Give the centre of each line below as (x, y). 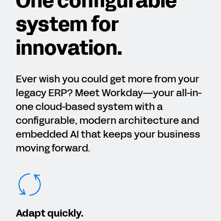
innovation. (69, 49)
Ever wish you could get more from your (108, 79)
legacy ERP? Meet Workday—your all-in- (109, 93)
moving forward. (53, 148)
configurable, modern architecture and (108, 121)
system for (67, 25)
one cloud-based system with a (89, 107)
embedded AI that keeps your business (108, 134)
